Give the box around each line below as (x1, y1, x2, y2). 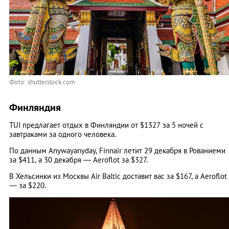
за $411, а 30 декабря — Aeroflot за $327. (9, 154, 148, 165)
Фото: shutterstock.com (9, 77, 75, 86)
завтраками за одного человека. (9, 129, 116, 139)
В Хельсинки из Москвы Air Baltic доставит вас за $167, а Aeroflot (9, 171, 227, 181)
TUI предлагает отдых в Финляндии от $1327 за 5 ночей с (9, 120, 203, 130)
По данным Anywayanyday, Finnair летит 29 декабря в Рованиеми (9, 145, 225, 155)
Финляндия (9, 100, 61, 114)
